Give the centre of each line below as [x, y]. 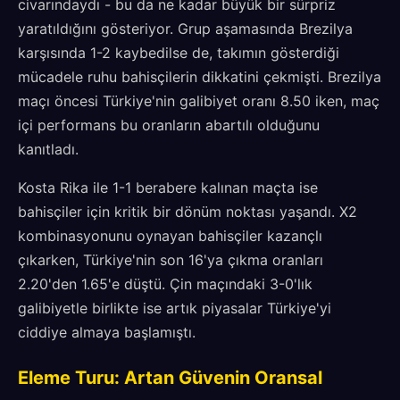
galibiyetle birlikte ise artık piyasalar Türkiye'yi [175, 308]
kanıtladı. [48, 149]
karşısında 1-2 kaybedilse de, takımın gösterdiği [179, 53]
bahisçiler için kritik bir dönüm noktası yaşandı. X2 [187, 212]
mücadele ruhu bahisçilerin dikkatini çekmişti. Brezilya [200, 77]
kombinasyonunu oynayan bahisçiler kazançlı [170, 236]
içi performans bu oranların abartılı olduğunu [169, 125]
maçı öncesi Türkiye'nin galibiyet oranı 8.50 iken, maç [199, 101]
